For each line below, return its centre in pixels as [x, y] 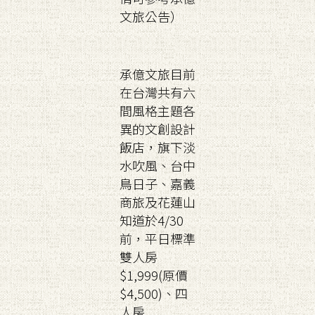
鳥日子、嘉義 [157, 184]
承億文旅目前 [157, 74]
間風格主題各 [157, 110]
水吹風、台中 [157, 165]
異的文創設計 [157, 129]
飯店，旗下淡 [157, 147]
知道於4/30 [152, 220]
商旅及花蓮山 [157, 202]
